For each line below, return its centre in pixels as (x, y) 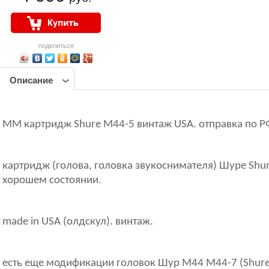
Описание (31, 80)
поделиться (56, 46)
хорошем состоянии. (52, 180)
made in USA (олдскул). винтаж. (78, 222)
